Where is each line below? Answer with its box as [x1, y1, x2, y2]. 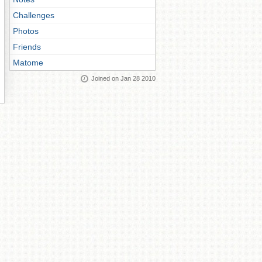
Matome [13, 58, 43, 67]
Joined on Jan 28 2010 [91, 75, 156, 82]
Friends [13, 42, 41, 51]
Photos [13, 26, 39, 36]
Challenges [13, 11, 54, 20]
